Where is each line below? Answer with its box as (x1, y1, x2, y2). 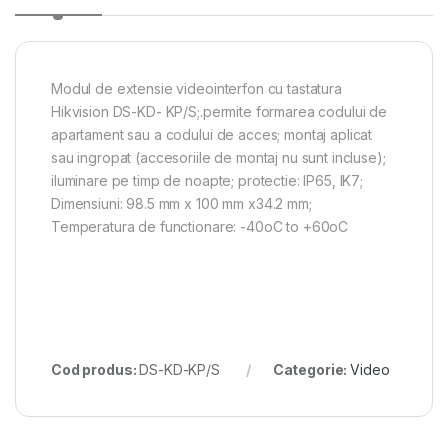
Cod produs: (51, 360, 140, 378)
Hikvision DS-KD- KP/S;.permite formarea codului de (51, 102, 387, 120)
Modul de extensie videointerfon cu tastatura (51, 79, 342, 97)
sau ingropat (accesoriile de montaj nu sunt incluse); (51, 148, 386, 166)
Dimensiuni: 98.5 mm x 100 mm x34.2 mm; (51, 194, 312, 212)
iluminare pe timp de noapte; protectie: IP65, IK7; (51, 171, 363, 189)
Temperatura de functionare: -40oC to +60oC (51, 217, 349, 235)
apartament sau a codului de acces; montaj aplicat (51, 125, 373, 143)
